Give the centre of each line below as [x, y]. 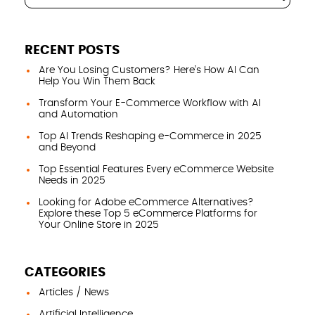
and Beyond [67, 147]
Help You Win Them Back [97, 81]
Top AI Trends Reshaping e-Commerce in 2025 [150, 136]
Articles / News [74, 292]
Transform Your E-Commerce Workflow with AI [150, 103]
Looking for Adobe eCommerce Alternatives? [146, 202]
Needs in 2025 [72, 180]
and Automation [78, 114]
